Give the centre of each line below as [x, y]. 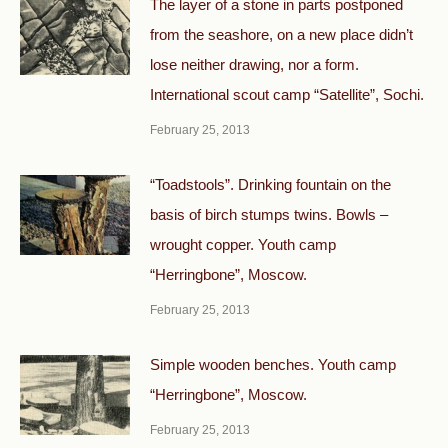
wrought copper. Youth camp [243, 244]
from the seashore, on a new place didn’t [281, 34]
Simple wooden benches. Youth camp [273, 364]
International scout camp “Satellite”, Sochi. [287, 94]
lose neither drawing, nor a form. [254, 64]
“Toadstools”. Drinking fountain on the [270, 184]
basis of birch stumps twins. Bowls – [269, 214]
